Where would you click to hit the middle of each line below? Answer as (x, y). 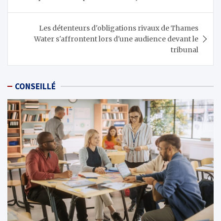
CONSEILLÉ (35, 86)
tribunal (184, 50)
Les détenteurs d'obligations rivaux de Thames (119, 28)
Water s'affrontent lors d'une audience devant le (116, 39)
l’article (30, 9)
